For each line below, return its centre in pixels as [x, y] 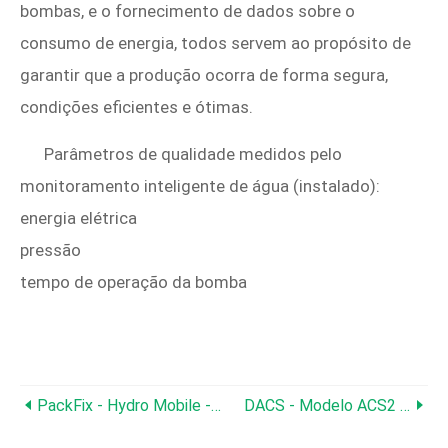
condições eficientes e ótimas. [136, 107]
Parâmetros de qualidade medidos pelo [193, 154]
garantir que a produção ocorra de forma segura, [204, 75]
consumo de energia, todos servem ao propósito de [215, 43]
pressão [50, 250]
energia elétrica [78, 218]
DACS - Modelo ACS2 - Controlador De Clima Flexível [322, 405]
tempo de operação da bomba [133, 282]
